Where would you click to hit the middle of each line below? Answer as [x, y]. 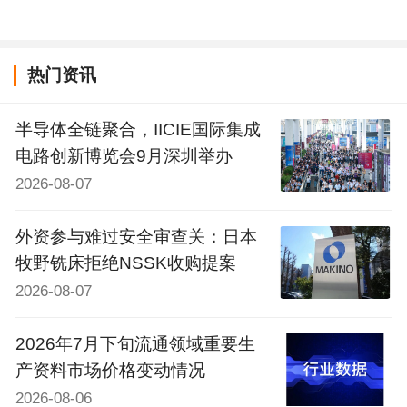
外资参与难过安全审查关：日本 [136, 236]
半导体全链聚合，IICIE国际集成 [138, 129]
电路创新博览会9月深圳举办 [124, 155]
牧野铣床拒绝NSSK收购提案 [125, 263]
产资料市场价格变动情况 [110, 370]
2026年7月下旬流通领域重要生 [135, 343]
